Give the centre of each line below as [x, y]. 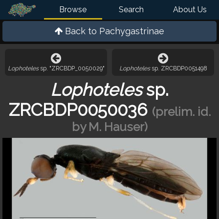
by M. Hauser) [109, 127]
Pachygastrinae [132, 31]
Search [131, 10]
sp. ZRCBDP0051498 [178, 68]
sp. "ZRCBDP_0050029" [71, 68]
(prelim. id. [181, 112]
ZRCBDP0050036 [78, 110]
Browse [73, 10]
